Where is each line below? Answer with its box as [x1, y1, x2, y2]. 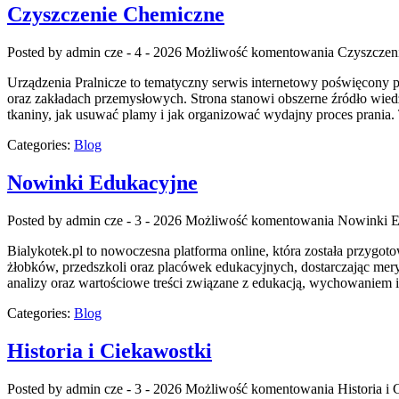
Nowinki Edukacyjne [7, 171, 198, 195]
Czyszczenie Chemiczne [7, 3, 224, 27]
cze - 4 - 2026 [104, 45, 182, 61]
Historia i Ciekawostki [7, 338, 212, 362]
